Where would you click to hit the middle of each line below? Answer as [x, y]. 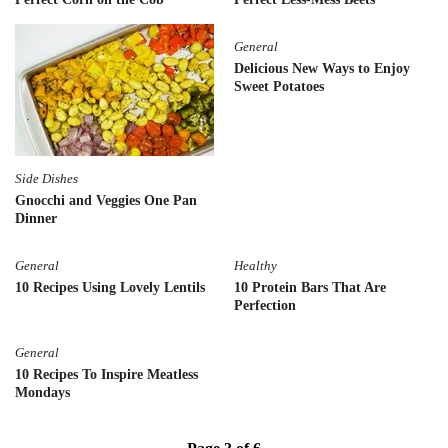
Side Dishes [46, 178]
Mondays [42, 392]
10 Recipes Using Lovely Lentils [110, 287]
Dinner [36, 218]
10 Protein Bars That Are [310, 287]
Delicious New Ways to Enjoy [322, 68]
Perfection [265, 305]
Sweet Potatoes [279, 86]
